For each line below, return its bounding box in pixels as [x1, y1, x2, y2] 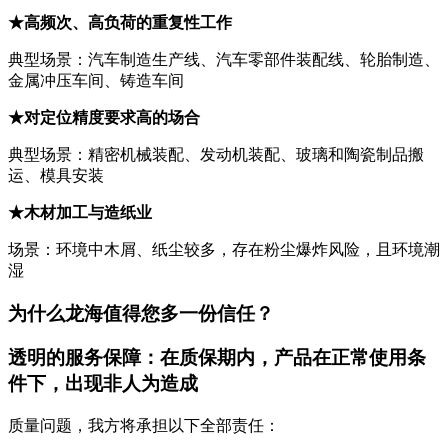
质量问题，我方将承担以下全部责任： [8, 417, 280, 435]
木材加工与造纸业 [24, 204, 152, 221]
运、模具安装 [8, 167, 104, 184]
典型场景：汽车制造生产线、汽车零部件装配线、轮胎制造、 [8, 51, 440, 68]
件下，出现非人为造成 [8, 373, 198, 395]
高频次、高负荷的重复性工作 [24, 14, 232, 31]
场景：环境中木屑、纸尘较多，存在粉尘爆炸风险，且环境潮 [8, 241, 440, 258]
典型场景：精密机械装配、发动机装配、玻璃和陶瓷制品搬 [8, 146, 424, 163]
